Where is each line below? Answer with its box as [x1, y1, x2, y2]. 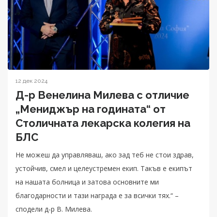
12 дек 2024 [15, 77, 47, 84]
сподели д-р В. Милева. [15, 204, 92, 214]
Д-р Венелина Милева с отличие [15, 88, 189, 101]
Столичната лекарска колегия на [15, 116, 190, 129]
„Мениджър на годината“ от [15, 102, 166, 115]
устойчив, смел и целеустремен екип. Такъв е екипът [15, 163, 192, 173]
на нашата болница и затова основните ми [15, 177, 159, 186]
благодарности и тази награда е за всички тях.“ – [15, 190, 179, 200]
